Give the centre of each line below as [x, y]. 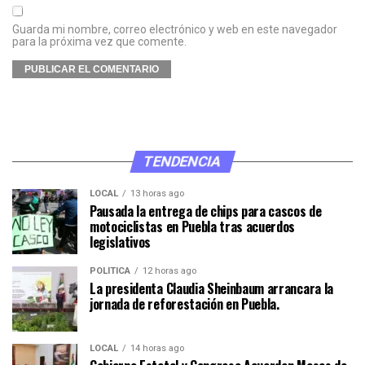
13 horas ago [157, 194]
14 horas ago [157, 349]
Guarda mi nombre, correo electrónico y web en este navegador [175, 30]
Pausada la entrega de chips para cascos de [206, 211]
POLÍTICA [110, 271]
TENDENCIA [182, 162]
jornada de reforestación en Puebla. [185, 304]
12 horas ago [169, 271]
